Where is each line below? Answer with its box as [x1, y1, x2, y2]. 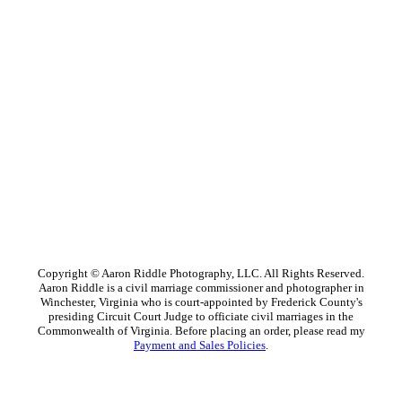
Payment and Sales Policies [134, 338, 266, 352]
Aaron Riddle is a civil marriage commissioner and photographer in [38, 281, 364, 294]
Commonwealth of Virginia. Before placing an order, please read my [37, 324, 365, 337]
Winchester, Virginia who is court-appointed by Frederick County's [39, 295, 363, 309]
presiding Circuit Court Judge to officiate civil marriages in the [48, 310, 354, 323]
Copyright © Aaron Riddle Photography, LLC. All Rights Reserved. [38, 267, 364, 280]
